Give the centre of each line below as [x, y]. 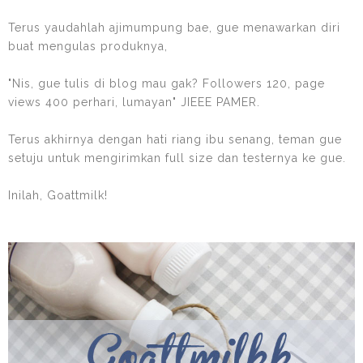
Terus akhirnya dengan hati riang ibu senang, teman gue [175, 139]
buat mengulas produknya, [88, 46]
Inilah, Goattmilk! [58, 195]
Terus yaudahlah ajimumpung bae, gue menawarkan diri [174, 27]
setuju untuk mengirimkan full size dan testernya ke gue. [177, 158]
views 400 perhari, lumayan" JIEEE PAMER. [134, 102]
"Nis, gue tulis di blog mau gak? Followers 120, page [167, 83]
